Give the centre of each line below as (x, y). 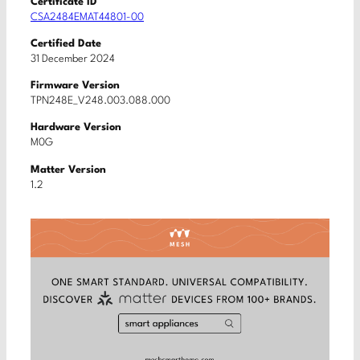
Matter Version (68, 170)
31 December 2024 (73, 59)
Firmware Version (75, 86)
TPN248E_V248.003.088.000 (100, 101)
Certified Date (66, 43)
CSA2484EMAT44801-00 (87, 17)
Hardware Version (76, 128)
